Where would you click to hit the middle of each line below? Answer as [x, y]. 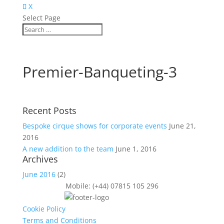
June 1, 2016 [136, 149]
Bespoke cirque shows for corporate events [94, 126]
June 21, [182, 126]
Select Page [41, 18]
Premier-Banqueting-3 [99, 72]
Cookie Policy [44, 209]
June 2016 [39, 174]
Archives [40, 159]
